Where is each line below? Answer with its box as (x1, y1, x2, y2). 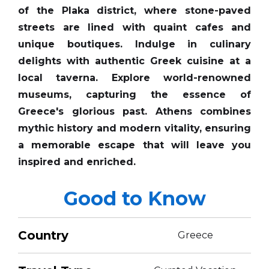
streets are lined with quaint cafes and (18, 22, 251, 34)
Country (18, 228, 68, 243)
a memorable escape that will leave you (18, 139, 251, 151)
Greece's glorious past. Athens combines (18, 106, 251, 118)
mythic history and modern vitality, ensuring (18, 122, 251, 134)
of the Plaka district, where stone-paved (18, 5, 251, 17)
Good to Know (63, 187, 206, 211)
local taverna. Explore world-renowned (18, 72, 251, 84)
